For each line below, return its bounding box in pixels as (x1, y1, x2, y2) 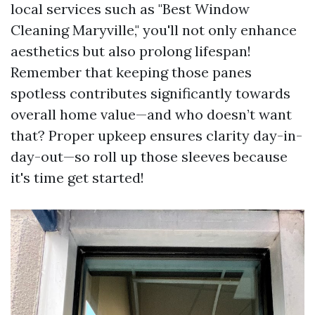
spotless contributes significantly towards (11, 84, 290, 102)
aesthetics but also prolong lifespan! (11, 42, 251, 60)
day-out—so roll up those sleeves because (11, 148, 288, 165)
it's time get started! (11, 169, 144, 186)
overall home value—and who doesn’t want (11, 105, 292, 123)
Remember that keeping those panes (11, 63, 252, 81)
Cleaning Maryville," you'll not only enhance (11, 21, 297, 39)
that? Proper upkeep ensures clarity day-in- (11, 127, 302, 144)
